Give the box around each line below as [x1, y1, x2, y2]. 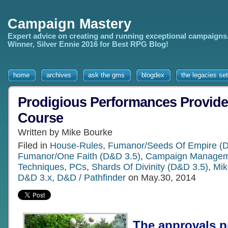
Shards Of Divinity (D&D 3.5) [92, 162, 208, 172]
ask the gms [88, 71, 125, 79]
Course [18, 110, 63, 126]
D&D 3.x [18, 173, 52, 183]
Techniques [18, 162, 64, 172]
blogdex [141, 71, 164, 79]
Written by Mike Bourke [18, 127, 112, 137]
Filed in [18, 140, 50, 151]
